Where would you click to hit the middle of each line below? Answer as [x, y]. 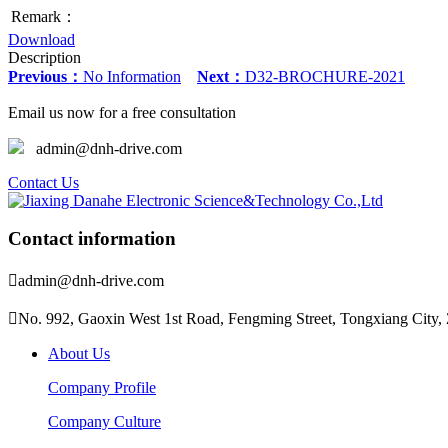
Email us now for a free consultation [122, 112]
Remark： [44, 16]
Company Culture [104, 422]
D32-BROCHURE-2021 [325, 76]
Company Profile [102, 388]
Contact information [92, 239]
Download [41, 39]
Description [44, 57]
